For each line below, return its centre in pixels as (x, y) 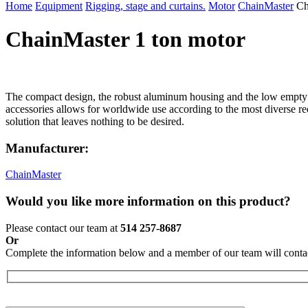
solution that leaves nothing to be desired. (95, 121)
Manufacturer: (47, 148)
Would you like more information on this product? (148, 201)
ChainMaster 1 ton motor (125, 40)
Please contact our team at (63, 228)
